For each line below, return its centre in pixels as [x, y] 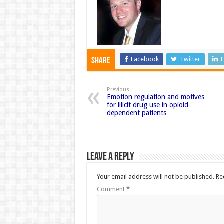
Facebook [145, 59]
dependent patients [136, 113]
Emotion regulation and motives [155, 97]
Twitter [190, 59]
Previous [118, 89]
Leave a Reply [110, 157]
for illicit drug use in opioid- [149, 105]
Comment [111, 189]
